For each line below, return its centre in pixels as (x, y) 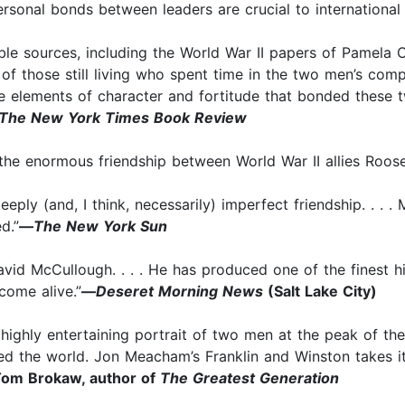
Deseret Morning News (179, 292)
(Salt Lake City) (320, 292)
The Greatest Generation (250, 378)
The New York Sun (100, 226)
